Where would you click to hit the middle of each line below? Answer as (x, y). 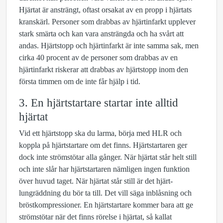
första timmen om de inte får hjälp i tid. (80, 81)
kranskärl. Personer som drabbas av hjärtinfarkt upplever (107, 22)
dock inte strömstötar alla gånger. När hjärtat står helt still (108, 157)
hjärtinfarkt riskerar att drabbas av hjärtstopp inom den (104, 69)
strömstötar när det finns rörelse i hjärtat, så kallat (95, 217)
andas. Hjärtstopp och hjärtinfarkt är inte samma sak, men (109, 46)
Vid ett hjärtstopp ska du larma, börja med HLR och (100, 133)
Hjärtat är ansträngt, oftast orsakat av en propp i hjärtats (105, 10)
